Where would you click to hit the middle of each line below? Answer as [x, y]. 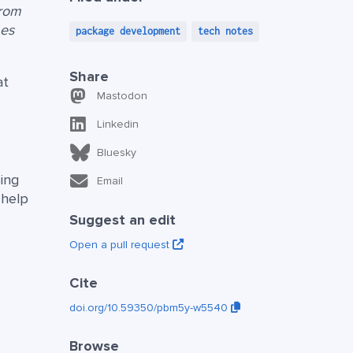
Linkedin [117, 124]
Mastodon [122, 96]
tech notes [225, 32]
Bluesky [116, 153]
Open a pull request [121, 245]
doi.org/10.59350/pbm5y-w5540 [150, 308]
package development [128, 32]
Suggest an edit [122, 220]
